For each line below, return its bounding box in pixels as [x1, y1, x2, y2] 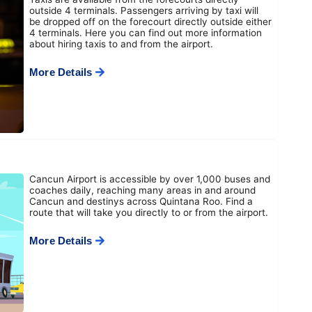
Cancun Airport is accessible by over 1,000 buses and [29, 173, 270, 185]
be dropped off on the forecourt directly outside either [29, 16, 272, 27]
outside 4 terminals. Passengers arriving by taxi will [29, 5, 258, 16]
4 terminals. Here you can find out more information [29, 27, 262, 38]
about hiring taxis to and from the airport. [29, 38, 213, 49]
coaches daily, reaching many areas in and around [29, 185, 256, 196]
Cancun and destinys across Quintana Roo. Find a [29, 196, 253, 207]
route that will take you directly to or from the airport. [29, 207, 268, 218]
